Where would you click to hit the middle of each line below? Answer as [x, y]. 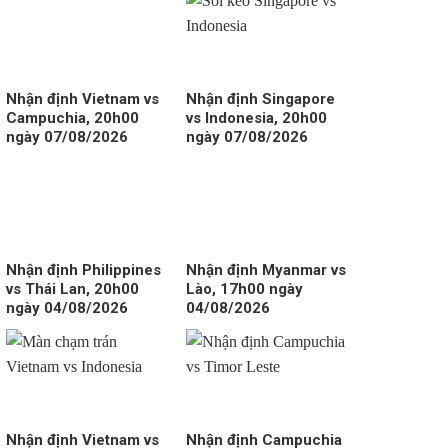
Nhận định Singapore [260, 99]
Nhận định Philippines [83, 269]
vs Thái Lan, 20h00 [72, 288]
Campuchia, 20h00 [72, 118]
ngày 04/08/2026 [66, 307]
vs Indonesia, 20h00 [256, 118]
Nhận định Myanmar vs [265, 269]
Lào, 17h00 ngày [244, 288]
